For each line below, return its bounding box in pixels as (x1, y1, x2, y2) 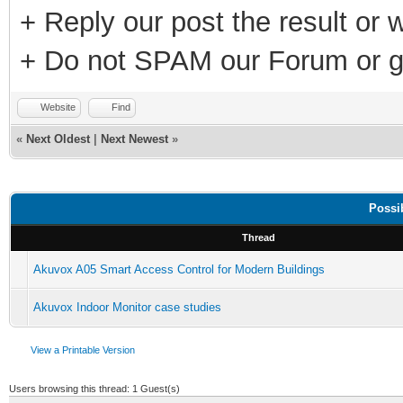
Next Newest (101, 132, 168, 146)
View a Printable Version (31, 345, 135, 355)
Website (40, 102, 76, 112)
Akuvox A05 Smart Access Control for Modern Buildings (33, 263, 325, 276)
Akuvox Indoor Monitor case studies (33, 300, 221, 314)
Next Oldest (26, 132, 90, 146)
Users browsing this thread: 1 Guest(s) (9, 383, 180, 394)
